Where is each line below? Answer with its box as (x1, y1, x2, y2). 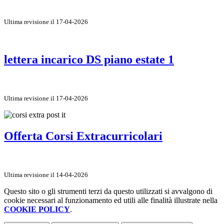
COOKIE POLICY (4, 204, 70, 213)
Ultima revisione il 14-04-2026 (4, 170, 88, 178)
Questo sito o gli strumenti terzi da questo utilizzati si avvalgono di (4, 186, 212, 195)
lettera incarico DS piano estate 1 (4, 52, 174, 66)
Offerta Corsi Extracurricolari (4, 129, 162, 142)
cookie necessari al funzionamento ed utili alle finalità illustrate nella (4, 195, 217, 204)
